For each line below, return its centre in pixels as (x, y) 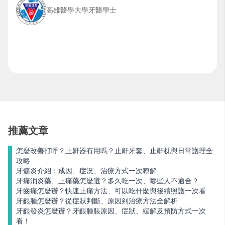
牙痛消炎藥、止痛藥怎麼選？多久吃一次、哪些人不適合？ (107, 181)
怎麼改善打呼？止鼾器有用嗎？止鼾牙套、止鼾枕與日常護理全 (115, 151)
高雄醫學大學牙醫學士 (81, 10)
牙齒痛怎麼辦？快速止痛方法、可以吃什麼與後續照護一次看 (111, 191)
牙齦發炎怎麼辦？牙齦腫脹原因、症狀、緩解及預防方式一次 (111, 211)
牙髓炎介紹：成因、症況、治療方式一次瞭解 (86, 171)
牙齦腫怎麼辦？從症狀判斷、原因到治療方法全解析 (97, 201)
